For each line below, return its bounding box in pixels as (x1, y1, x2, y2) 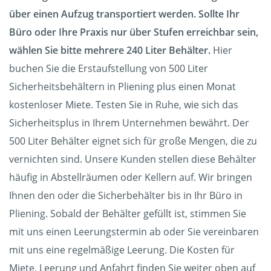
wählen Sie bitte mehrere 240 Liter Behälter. (9, 44, 211, 57)
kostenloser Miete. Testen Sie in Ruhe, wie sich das (9, 98, 238, 112)
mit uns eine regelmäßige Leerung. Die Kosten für (9, 243, 235, 257)
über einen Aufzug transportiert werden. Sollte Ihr (9, 7, 240, 21)
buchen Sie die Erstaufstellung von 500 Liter (9, 62, 208, 76)
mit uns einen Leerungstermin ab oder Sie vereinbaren (9, 225, 259, 239)
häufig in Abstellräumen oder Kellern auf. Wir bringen (9, 171, 252, 184)
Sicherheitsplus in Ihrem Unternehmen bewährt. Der (9, 116, 249, 130)
